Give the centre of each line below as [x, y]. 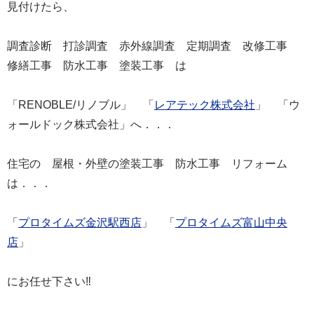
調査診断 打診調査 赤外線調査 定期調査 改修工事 [153, 46]
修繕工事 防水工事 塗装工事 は [97, 65]
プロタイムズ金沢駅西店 [80, 222]
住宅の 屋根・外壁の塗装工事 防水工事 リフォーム [153, 163]
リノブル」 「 [115, 104]
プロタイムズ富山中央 [231, 222]
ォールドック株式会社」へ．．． [91, 124]
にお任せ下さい [46, 281]
